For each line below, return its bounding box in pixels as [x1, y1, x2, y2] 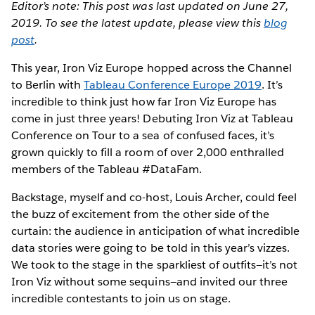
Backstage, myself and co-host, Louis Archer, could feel [11, 189, 297, 205]
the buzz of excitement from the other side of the [11, 206, 269, 221]
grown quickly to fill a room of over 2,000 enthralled [11, 144, 285, 160]
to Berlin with [11, 77, 84, 92]
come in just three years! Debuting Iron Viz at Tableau [11, 110, 294, 126]
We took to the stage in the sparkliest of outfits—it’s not [11, 257, 298, 272]
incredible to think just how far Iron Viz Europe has [11, 94, 276, 109]
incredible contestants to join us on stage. [11, 290, 231, 306]
